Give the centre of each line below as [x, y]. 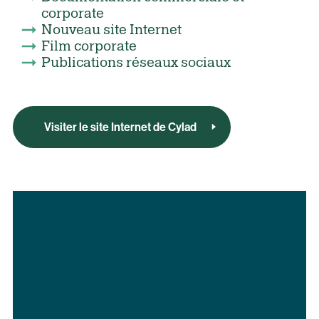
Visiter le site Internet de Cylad [120, 127]
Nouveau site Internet [113, 30]
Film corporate [91, 46]
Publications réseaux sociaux [136, 63]
